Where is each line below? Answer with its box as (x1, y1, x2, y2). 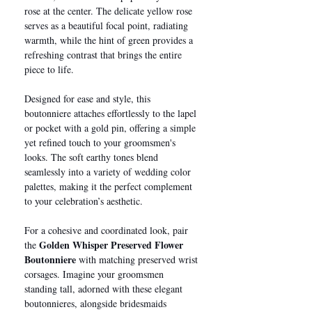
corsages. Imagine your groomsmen (24, 267, 164, 281)
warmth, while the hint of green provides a (24, 33, 193, 47)
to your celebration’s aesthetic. (24, 194, 143, 208)
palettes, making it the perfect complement (24, 179, 192, 193)
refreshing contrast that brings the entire (24, 47, 182, 61)
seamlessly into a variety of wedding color (24, 164, 191, 178)
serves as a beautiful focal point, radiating (24, 18, 188, 32)
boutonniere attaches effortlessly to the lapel (24, 106, 196, 120)
